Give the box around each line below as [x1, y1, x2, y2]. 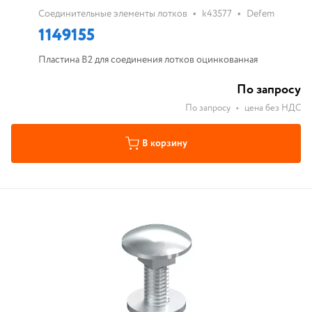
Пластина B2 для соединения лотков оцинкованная [38, 53, 258, 67]
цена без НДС [244, 102, 301, 115]
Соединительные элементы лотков [38, 7, 187, 21]
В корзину [141, 136, 187, 150]
